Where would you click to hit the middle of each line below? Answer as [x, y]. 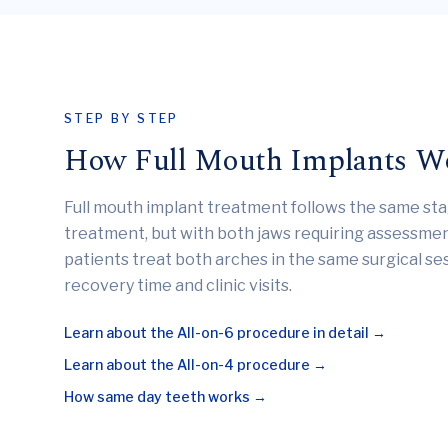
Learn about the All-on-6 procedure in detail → [225, 332]
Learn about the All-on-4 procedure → [195, 364]
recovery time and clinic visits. [178, 285]
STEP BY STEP [121, 118]
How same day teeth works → [165, 396]
